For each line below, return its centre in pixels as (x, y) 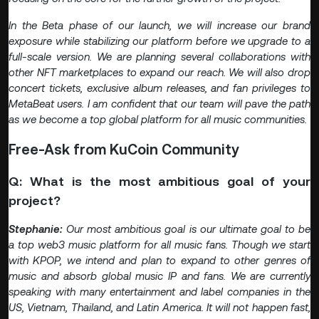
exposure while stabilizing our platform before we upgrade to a (159, 41)
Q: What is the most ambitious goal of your (159, 182)
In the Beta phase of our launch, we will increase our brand (159, 26)
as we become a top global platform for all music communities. (158, 120)
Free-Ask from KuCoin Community (124, 150)
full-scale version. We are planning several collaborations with (159, 57)
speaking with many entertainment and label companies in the (159, 292)
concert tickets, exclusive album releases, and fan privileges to (159, 88)
